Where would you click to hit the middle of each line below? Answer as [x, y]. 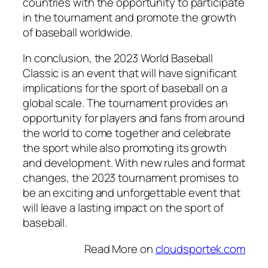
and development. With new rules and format [134, 163]
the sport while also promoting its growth [125, 148]
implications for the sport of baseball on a [125, 88]
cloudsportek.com [200, 249]
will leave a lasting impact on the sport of [123, 208]
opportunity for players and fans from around [134, 118]
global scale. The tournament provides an [125, 103]
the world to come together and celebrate [127, 133]
